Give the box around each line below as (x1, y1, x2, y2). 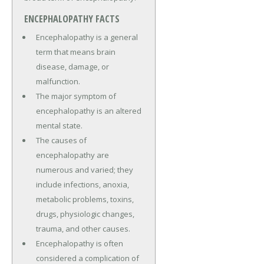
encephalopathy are (35, 150, 109, 161)
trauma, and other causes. (35, 223, 130, 235)
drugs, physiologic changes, (35, 209, 134, 220)
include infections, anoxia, (35, 179, 129, 190)
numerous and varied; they (35, 164, 133, 176)
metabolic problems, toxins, (35, 194, 134, 205)
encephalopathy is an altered (35, 105, 141, 117)
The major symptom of (35, 91, 116, 102)
